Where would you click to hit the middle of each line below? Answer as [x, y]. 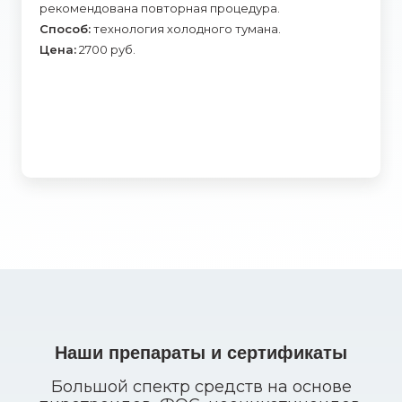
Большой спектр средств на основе [201, 387]
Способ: [65, 29]
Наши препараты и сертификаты [201, 353]
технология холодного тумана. [186, 29]
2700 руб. [106, 49]
